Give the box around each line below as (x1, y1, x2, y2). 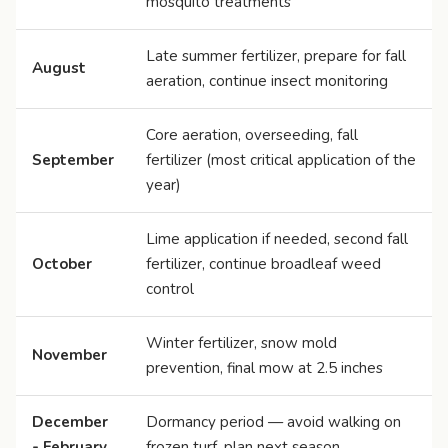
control (146, 278, 194, 299)
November (32, 344, 107, 365)
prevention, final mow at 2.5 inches (146, 357, 383, 378)
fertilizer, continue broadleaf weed (146, 253, 381, 274)
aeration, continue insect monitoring (146, 70, 388, 91)
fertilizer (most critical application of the (146, 149, 416, 170)
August (32, 57, 86, 78)
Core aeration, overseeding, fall (146, 124, 358, 145)
